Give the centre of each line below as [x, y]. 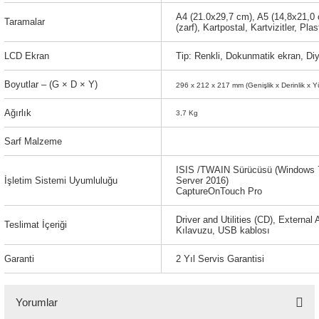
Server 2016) [202, 181]
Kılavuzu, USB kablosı [223, 230]
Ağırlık [18, 113]
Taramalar [25, 22]
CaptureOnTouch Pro [219, 191]
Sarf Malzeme [33, 141]
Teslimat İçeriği [36, 225]
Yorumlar [37, 302]
